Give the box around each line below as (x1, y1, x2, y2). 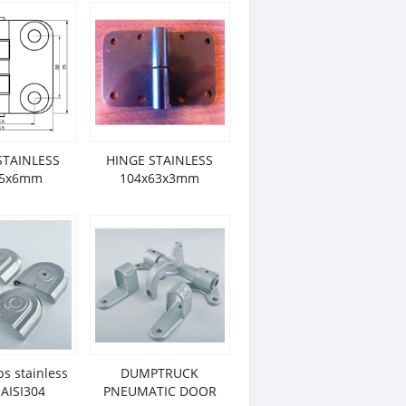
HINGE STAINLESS (106, 151, 214, 169)
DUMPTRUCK (121, 364, 199, 382)
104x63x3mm (120, 169, 200, 187)
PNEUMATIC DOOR (102, 382, 217, 400)
